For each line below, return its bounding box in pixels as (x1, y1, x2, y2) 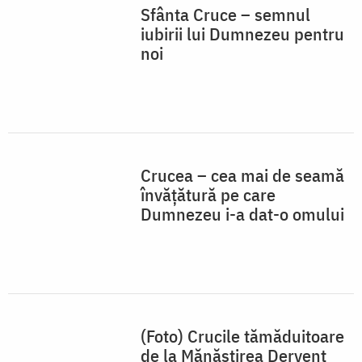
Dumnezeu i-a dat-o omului (141, 202, 344, 226)
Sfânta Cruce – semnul (141, 2, 310, 27)
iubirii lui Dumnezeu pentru (141, 22, 344, 46)
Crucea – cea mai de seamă (141, 163, 344, 187)
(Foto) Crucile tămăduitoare (141, 324, 344, 348)
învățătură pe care (141, 183, 276, 207)
